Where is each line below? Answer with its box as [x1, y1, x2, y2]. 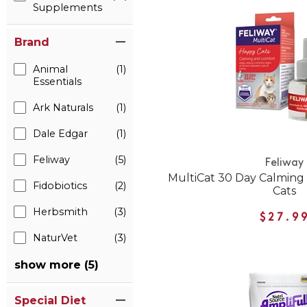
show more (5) [14, 258, 99, 271]
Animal [33, 63, 68, 75]
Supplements [33, 1, 102, 14]
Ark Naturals [33, 101, 93, 114]
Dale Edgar [33, 127, 88, 140]
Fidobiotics [33, 180, 87, 192]
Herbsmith [33, 206, 88, 218]
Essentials [33, 75, 82, 88]
